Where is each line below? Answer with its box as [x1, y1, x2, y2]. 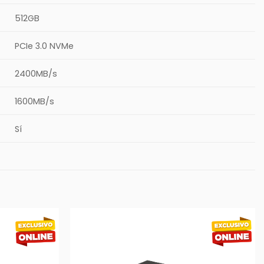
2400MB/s [15, 67, 58, 80]
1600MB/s [15, 95, 55, 107]
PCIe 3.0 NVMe [15, 39, 74, 52]
